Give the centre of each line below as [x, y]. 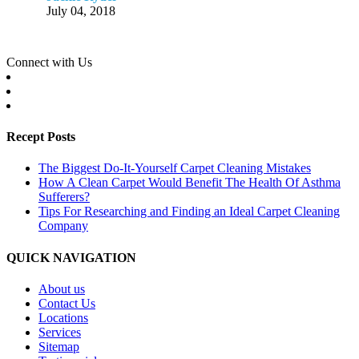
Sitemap [59, 347]
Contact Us [67, 303]
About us [62, 289]
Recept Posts [41, 137]
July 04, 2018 [81, 10]
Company [63, 226]
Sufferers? [64, 197]
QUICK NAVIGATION [71, 257]
